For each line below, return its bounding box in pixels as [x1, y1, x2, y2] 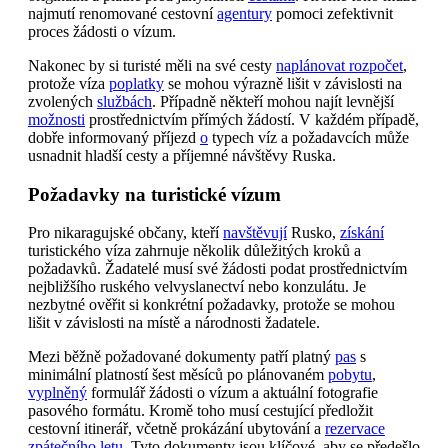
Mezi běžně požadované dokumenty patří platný [28, 348, 335, 366]
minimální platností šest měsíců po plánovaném [28, 366, 328, 384]
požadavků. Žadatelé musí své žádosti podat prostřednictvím [28, 260, 407, 278]
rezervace [325, 420, 385, 438]
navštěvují [223, 224, 287, 242]
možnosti [28, 110, 85, 128]
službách [97, 92, 152, 110]
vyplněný [28, 384, 87, 402]
